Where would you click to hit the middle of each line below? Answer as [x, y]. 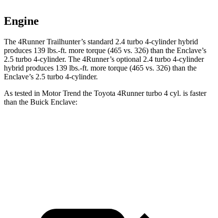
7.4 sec [152, 155]
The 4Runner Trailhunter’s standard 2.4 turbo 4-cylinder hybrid [101, 42]
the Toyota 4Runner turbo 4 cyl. [132, 93]
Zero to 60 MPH [77, 155]
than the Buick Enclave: [41, 102]
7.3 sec [119, 155]
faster [197, 93]
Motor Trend [61, 93]
